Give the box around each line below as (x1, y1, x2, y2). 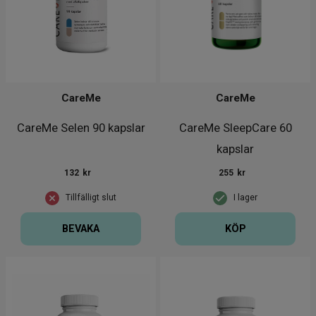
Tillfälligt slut (66, 193, 116, 203)
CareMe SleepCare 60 (178, 121, 292, 135)
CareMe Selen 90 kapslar (16, 121, 145, 135)
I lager (233, 193, 257, 203)
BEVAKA (62, 222, 99, 235)
